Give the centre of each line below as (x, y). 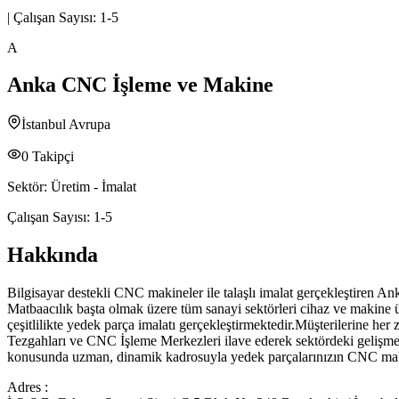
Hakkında (53, 255)
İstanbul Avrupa (66, 125)
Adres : (28, 387)
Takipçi (51, 157)
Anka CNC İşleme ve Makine (140, 85)
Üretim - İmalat (94, 187)
